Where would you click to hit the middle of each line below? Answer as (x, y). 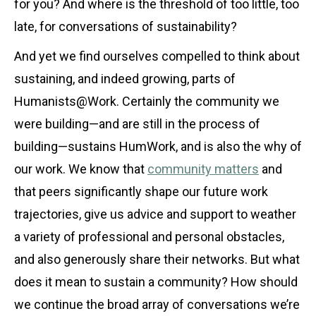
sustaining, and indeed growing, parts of (125, 78)
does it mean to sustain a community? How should (156, 281)
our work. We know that (81, 169)
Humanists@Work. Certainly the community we (147, 101)
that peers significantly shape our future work (141, 191)
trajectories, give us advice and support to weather (155, 214)
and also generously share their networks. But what (157, 259)
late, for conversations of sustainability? (126, 26)
